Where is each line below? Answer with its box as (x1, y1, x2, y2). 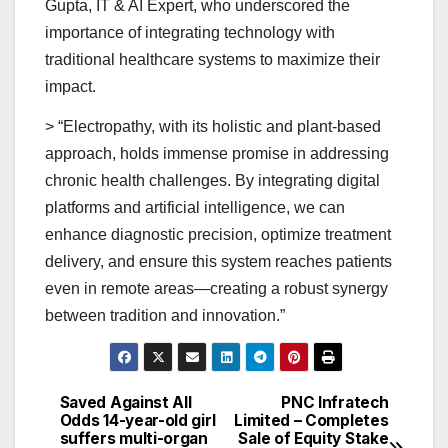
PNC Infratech (281, 393, 389, 413)
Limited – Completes (234, 411, 389, 431)
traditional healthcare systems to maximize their (45, 50, 380, 68)
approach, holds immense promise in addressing (45, 144, 389, 162)
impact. (45, 77, 96, 95)
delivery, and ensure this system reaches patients (45, 252, 392, 270)
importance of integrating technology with (45, 23, 335, 41)
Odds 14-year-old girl (59, 411, 216, 431)
